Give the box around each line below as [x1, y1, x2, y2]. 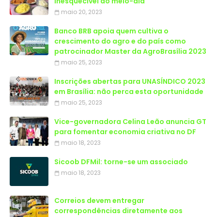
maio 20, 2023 [61, 8, 102, 16]
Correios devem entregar [54, 196, 144, 206]
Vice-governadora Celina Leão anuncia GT [54, 117, 206, 127]
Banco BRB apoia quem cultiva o [54, 26, 169, 36]
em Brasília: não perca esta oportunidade [54, 87, 203, 97]
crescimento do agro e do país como [54, 36, 186, 46]
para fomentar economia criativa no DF [54, 127, 196, 137]
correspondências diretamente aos [54, 206, 183, 216]
